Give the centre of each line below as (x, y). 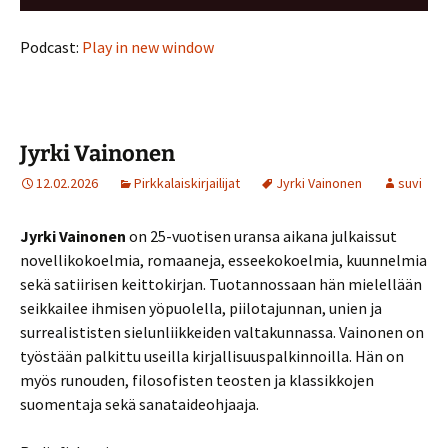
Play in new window (148, 46)
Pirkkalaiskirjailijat (187, 182)
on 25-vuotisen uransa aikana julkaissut (261, 235)
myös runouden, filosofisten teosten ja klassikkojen (197, 379)
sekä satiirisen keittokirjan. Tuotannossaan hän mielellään (221, 283)
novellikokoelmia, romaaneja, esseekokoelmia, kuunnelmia (223, 259)
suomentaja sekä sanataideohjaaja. (139, 403)
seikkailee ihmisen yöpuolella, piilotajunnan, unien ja (201, 307)
